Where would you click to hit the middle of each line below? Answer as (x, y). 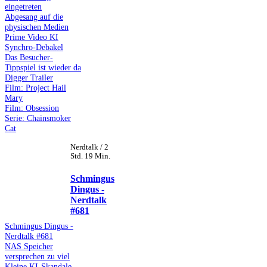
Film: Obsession (32, 108)
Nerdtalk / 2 (89, 147)
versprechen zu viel (37, 256)
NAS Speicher (29, 246)
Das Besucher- (29, 57)
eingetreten (23, 6)
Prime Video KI (32, 37)
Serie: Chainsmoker (38, 118)
